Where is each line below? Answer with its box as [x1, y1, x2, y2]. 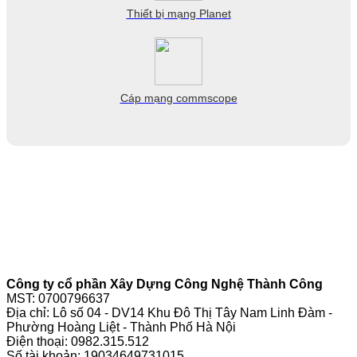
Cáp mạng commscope [120, 91, 237, 104]
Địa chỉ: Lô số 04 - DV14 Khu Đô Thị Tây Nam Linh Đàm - [6, 305, 332, 320]
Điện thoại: [6, 334, 71, 348]
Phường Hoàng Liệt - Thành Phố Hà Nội [6, 320, 236, 334]
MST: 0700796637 [6, 291, 110, 305]
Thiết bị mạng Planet [126, 6, 231, 20]
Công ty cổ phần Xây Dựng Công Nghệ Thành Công [6, 277, 323, 291]
